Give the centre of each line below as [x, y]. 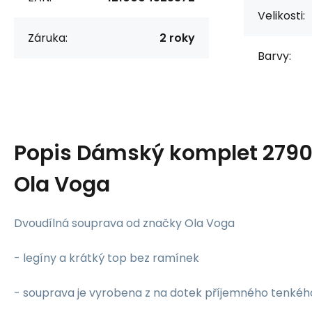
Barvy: [274, 56]
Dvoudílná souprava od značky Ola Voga [124, 223]
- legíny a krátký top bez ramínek [107, 258]
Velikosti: [281, 15]
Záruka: [48, 38]
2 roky [177, 38]
